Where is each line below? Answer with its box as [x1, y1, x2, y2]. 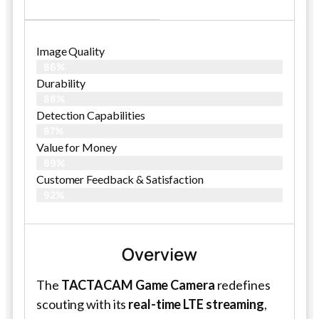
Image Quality [36, 43, 105, 58]
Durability [36, 75, 85, 90]
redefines [214, 276, 271, 293]
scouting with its [36, 296, 129, 312]
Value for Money [36, 140, 117, 154]
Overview [122, 241, 197, 266]
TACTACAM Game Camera [61, 276, 215, 293]
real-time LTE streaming [128, 296, 264, 312]
